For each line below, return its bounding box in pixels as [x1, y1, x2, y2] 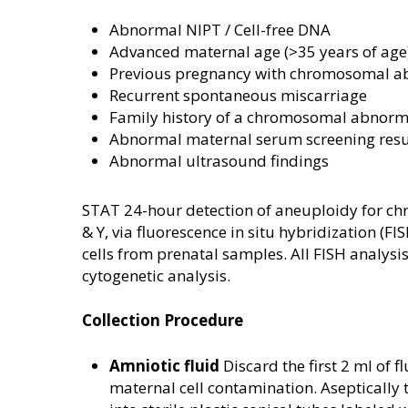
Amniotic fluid [109, 354, 219, 376]
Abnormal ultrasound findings [109, 149, 329, 171]
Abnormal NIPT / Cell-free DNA [109, 18, 331, 40]
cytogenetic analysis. [82, 264, 230, 286]
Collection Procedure [82, 310, 243, 331]
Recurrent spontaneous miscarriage [109, 84, 367, 106]
